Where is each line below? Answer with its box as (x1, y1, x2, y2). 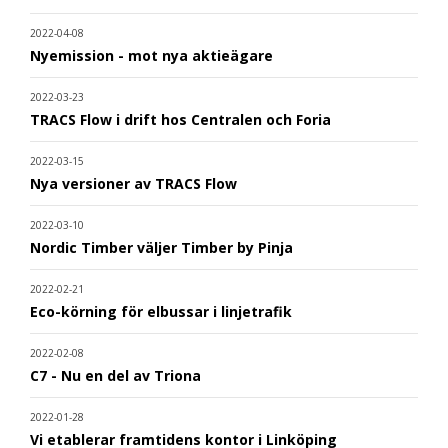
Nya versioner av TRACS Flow (30, 174, 237, 194)
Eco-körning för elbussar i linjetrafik (30, 302, 292, 322)
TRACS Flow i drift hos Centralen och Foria (30, 110, 331, 130)
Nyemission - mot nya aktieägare (30, 46, 273, 66)
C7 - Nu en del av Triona (30, 366, 201, 386)
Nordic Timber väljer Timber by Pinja (30, 238, 293, 258)
